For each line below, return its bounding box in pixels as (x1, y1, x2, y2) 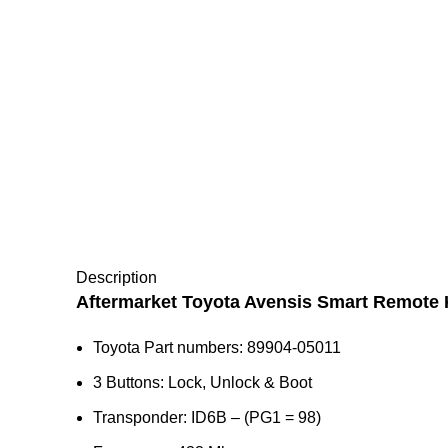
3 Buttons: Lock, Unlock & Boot (93, 374, 312, 391)
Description (76, 269, 157, 286)
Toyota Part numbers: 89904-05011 (93, 339, 341, 356)
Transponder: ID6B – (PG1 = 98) (93, 409, 321, 426)
